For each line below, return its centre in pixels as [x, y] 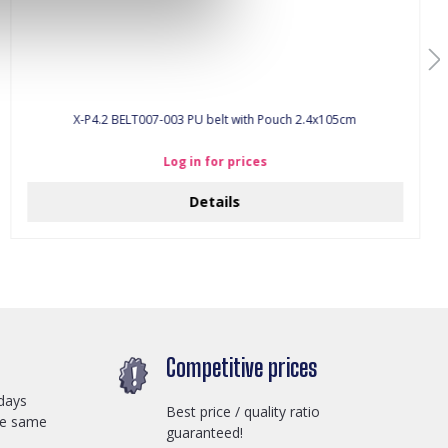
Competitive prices [241, 367]
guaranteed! [204, 432]
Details [215, 201]
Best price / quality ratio [243, 411]
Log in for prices [215, 161]
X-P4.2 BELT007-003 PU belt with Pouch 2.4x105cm [234, 119]
